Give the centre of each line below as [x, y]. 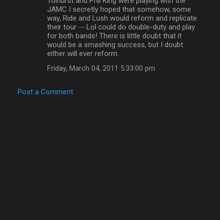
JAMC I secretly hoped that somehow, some [119, 10]
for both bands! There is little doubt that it [114, 36]
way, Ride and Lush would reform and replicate [122, 18]
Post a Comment [45, 92]
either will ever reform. [83, 54]
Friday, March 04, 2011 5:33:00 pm [101, 69]
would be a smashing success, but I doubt [115, 45]
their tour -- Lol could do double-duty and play [121, 27]
